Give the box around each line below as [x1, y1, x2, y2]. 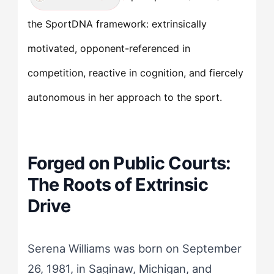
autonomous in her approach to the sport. [27, 91, 222, 103]
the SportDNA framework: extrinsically [27, 17, 207, 30]
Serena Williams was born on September [27, 241, 242, 255]
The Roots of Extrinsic [27, 173, 208, 195]
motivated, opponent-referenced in [27, 42, 190, 54]
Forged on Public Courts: [27, 152, 231, 174]
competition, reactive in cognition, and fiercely [27, 66, 243, 79]
